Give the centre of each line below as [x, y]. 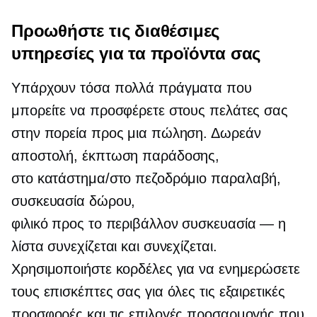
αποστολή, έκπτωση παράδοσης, [116, 155]
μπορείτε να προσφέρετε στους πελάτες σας [150, 110]
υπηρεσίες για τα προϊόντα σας [136, 53]
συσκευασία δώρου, [74, 201]
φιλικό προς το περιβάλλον [95, 223]
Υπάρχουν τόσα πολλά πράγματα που [132, 87]
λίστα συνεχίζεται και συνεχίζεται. [114, 246]
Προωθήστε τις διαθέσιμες [116, 30]
